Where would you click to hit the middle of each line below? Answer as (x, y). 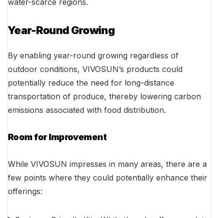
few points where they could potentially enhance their (108, 178)
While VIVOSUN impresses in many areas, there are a (107, 164)
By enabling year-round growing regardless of (93, 56)
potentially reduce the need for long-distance (91, 83)
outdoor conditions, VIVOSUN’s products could (95, 69)
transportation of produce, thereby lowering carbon (104, 97)
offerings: (25, 191)
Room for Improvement (57, 137)
